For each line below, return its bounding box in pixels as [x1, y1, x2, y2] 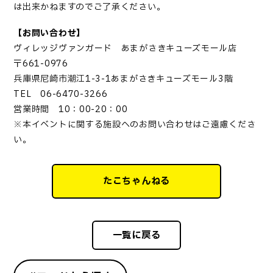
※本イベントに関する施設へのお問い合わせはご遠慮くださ [13, 118, 256, 132]
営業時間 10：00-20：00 [13, 103, 128, 116]
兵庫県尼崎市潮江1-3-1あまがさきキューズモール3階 [13, 73, 233, 86]
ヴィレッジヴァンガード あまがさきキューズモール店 [13, 42, 237, 55]
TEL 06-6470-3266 [13, 88, 108, 101]
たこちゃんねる [103, 174, 170, 189]
